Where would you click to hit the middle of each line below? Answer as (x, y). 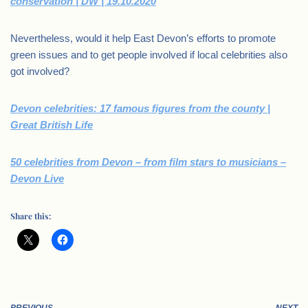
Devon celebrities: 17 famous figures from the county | (140, 108)
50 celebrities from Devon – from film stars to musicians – (148, 162)
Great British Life (52, 125)
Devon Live (37, 178)
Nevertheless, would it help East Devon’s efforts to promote (143, 38)
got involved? (40, 71)
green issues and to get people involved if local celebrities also (149, 55)
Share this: (31, 216)
